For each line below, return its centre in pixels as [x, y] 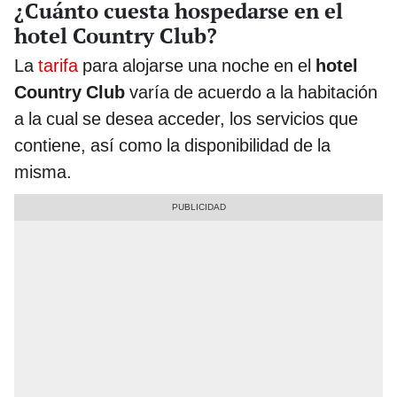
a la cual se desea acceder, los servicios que [186, 118]
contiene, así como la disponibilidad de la [172, 145]
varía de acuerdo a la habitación [251, 92]
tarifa [56, 65]
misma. [43, 171]
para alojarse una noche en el [197, 65]
